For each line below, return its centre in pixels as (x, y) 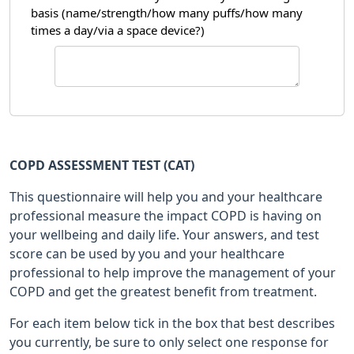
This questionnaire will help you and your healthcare (166, 197)
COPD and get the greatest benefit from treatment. (165, 292)
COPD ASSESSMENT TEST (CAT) (102, 165)
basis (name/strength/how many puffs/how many (167, 13)
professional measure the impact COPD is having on (166, 216)
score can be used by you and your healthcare (147, 254)
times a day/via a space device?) (118, 30)
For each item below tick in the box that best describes (172, 323)
